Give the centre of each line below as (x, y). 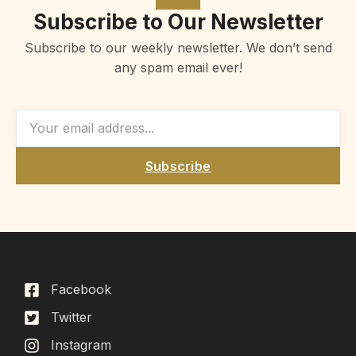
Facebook (81, 290)
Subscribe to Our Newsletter (178, 22)
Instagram (81, 345)
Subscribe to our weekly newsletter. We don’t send (178, 48)
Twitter (72, 317)
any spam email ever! (178, 68)
